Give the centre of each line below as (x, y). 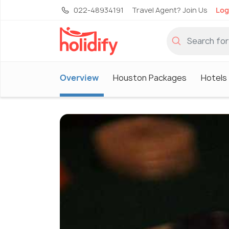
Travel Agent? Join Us (170, 10)
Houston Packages (150, 77)
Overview (79, 77)
